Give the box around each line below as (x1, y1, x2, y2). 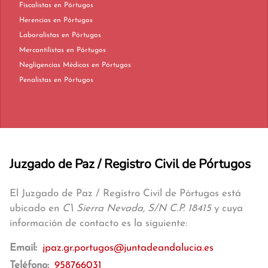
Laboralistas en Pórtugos (62, 32, 101, 39)
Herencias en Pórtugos (53, 17, 93, 24)
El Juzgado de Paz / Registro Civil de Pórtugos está (10, 188, 241, 199)
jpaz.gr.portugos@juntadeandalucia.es (42, 243, 214, 253)
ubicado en (10, 203, 62, 214)
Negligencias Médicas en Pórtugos (92, 62, 131, 69)
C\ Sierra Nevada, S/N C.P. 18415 (62, 203, 211, 214)
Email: (10, 243, 40, 253)
